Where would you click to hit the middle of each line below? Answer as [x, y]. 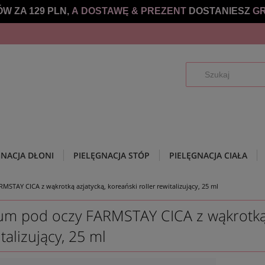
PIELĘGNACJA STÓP [112, 155]
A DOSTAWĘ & [106, 11]
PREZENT [164, 11]
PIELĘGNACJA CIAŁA [208, 155]
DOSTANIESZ [220, 11]
